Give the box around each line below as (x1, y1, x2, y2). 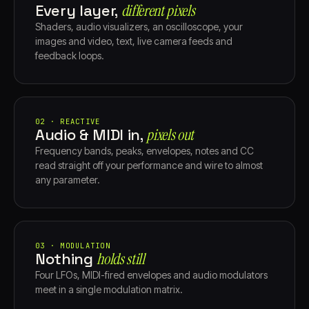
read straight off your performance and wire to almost (35, 159, 263, 171)
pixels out (146, 124, 195, 145)
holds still (97, 248, 145, 269)
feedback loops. (35, 49, 104, 61)
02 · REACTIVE (35, 116, 101, 126)
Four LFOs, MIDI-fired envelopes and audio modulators (35, 268, 268, 281)
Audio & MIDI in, (35, 124, 147, 144)
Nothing (35, 248, 97, 268)
